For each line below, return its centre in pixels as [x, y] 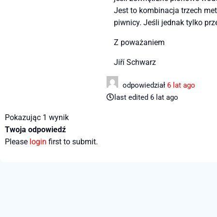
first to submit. [72, 142]
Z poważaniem [139, 43]
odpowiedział [144, 85]
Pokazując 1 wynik [37, 118]
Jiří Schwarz [135, 62]
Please [17, 142]
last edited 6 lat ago [146, 98]
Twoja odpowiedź [35, 130]
